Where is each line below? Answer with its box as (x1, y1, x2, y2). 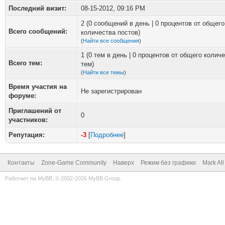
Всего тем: (9, 59, 42, 67)
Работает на (5, 175, 38, 181)
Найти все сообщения (83, 38, 139, 44)
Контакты (8, 159, 35, 166)
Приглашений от (9, 107, 61, 115)
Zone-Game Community (41, 159, 106, 166)
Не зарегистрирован (81, 87, 142, 95)
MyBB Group (88, 175, 120, 181)
